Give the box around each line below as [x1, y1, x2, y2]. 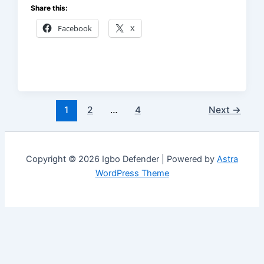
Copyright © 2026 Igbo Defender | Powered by [26, 154, 217, 165]
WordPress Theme [95, 168, 169, 179]
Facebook [58, 23, 93, 34]
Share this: [31, 4, 68, 13]
